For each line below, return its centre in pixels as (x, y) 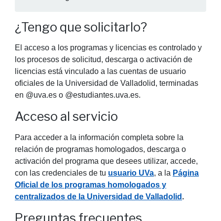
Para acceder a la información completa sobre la (99, 137)
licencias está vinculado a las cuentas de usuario (100, 72)
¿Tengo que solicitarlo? (81, 27)
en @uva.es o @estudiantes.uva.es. (78, 95)
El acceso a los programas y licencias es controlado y (108, 48)
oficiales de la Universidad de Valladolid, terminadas (107, 83)
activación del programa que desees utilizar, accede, (106, 161)
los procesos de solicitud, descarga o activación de (104, 60)
